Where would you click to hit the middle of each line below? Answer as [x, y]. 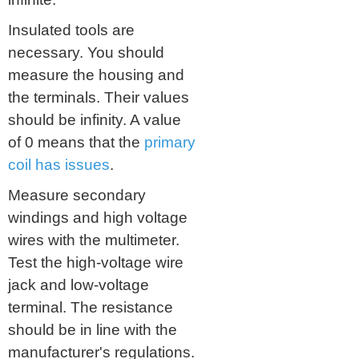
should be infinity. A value [95, 120]
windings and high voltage [98, 218]
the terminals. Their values [99, 98]
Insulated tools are [71, 30]
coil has [36, 165]
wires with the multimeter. [94, 240]
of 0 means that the [76, 143]
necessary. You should [86, 53]
